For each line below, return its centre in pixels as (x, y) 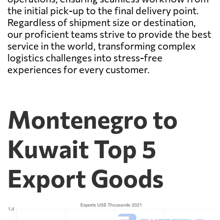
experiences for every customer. (79, 69)
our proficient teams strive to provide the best (109, 34)
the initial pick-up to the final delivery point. (103, 10)
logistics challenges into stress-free (85, 57)
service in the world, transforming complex (102, 45)
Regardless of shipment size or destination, (102, 22)
